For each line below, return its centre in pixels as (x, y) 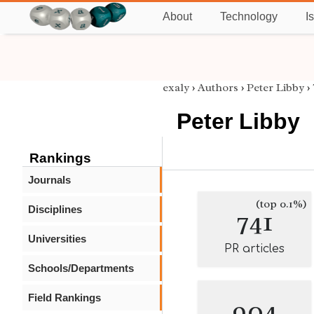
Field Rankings (64, 298)
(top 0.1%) (281, 204)
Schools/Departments (81, 268)
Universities (57, 239)
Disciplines (55, 209)
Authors (218, 88)
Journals (49, 180)
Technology (249, 16)
